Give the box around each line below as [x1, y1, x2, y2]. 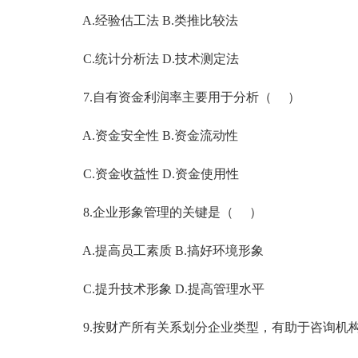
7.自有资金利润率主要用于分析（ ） [58, 90, 300, 104]
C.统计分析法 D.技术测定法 [58, 52, 239, 66]
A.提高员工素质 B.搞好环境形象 [58, 244, 264, 257]
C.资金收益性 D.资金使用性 [58, 167, 239, 181]
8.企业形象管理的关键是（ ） [58, 205, 262, 219]
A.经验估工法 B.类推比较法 [58, 14, 238, 27]
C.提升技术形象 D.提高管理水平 [58, 282, 265, 296]
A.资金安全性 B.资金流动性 [58, 129, 238, 142]
